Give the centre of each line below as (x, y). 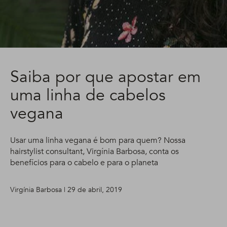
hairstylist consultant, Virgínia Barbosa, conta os (94, 152)
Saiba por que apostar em (105, 77)
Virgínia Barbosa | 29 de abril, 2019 (66, 190)
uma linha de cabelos (88, 95)
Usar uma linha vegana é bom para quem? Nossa (98, 140)
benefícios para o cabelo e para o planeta (84, 163)
